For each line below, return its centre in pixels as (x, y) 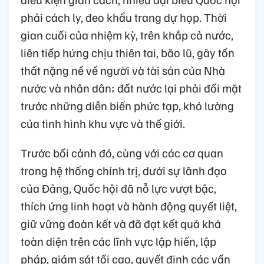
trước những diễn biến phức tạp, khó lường (127, 105)
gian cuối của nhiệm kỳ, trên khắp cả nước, (127, 34)
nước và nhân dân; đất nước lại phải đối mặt (131, 88)
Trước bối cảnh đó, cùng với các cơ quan (122, 152)
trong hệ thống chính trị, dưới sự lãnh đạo (124, 170)
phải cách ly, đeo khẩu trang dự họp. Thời (124, 17)
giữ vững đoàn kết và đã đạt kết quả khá (121, 223)
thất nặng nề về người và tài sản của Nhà (123, 70)
